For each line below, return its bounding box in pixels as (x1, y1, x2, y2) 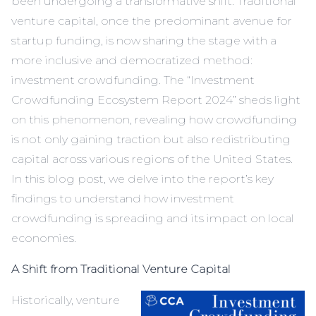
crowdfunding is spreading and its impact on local (11, 212, 294, 226)
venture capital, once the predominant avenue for (11, 14, 292, 28)
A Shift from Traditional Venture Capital (11, 262, 231, 276)
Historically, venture (11, 293, 120, 308)
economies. (11, 231, 76, 245)
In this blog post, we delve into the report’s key (11, 172, 274, 186)
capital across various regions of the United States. (11, 152, 293, 166)
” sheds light (233, 93, 300, 107)
